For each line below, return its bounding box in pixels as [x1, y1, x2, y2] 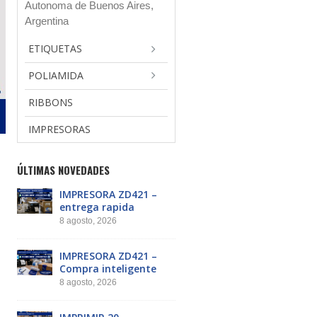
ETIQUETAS [28, 41, 82, 55]
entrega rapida [59, 200, 134, 214]
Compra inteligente [59, 261, 156, 275]
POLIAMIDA [28, 68, 83, 82]
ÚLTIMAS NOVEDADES [17, 161, 110, 178]
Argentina [25, 14, 69, 27]
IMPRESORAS [28, 122, 91, 136]
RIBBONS [28, 95, 73, 109]
